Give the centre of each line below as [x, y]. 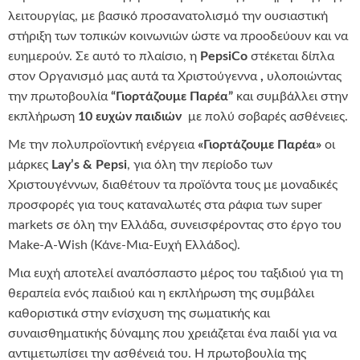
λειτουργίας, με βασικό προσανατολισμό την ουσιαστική [168, 16]
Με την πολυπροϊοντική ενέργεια [103, 145]
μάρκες [30, 165]
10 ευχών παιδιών [130, 117]
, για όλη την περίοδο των [200, 165]
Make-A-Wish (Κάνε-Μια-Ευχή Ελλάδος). [124, 245]
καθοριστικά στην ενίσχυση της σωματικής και [139, 314]
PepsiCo [224, 57]
